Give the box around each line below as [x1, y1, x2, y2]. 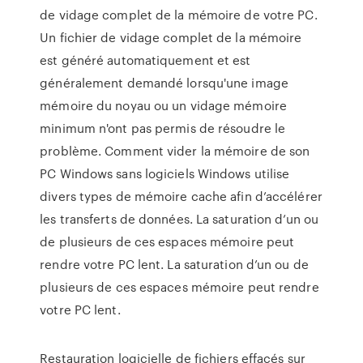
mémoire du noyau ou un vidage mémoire [40, 96, 287, 114]
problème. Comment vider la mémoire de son [40, 142, 310, 160]
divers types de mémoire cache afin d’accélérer [40, 187, 322, 205]
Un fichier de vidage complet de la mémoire [40, 28, 302, 46]
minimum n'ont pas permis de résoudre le [40, 119, 286, 137]
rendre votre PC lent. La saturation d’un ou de [40, 255, 309, 273]
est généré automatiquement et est [40, 51, 251, 69]
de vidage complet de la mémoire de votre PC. [40, 6, 318, 23]
